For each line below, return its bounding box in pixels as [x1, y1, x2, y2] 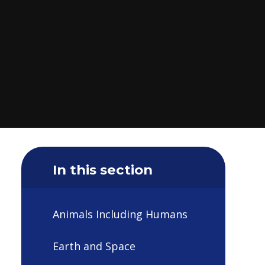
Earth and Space [53, 238, 135, 253]
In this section [53, 161, 153, 178]
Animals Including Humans [53, 207, 188, 222]
